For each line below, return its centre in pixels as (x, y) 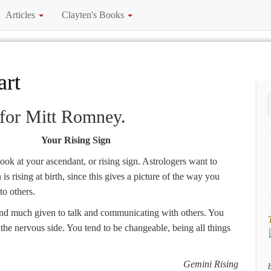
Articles (21, 15)
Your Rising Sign (76, 140)
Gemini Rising (211, 264)
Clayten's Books (94, 15)
